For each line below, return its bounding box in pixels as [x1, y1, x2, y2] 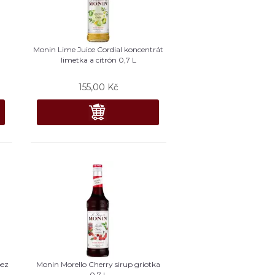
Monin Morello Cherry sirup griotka [36, 259, 161, 269]
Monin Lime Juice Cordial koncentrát [33, 44, 164, 54]
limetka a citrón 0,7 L [60, 55, 136, 64]
